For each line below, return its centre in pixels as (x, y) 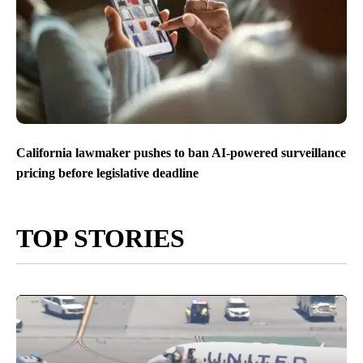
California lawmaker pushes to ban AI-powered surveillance (181, 152)
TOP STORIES (100, 238)
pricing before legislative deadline (107, 173)
